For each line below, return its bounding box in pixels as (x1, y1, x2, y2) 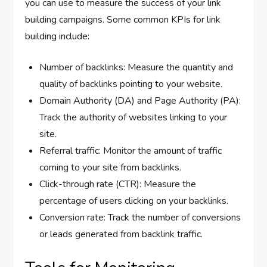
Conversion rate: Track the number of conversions (39, 210, 241, 224)
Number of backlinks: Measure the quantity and (39, 60, 234, 74)
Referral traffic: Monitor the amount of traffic (39, 144, 222, 157)
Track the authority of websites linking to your (39, 110, 228, 124)
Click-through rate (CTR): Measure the (39, 177, 197, 191)
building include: (25, 29, 90, 43)
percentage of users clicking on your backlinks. (39, 194, 229, 207)
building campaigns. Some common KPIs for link (25, 13, 221, 26)
